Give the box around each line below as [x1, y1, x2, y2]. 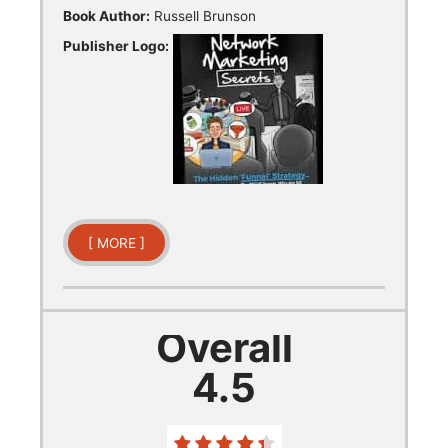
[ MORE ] [88, 234, 145, 251]
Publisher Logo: [63, 37, 169, 54]
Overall [155, 322, 293, 372]
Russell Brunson [150, 7, 256, 24]
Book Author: [63, 7, 150, 24]
